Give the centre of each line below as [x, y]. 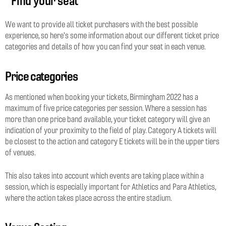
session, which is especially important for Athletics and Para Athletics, [110, 187]
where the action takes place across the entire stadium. [89, 198]
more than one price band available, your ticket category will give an [107, 119]
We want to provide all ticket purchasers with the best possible [101, 24]
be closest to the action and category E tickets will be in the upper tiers [112, 141]
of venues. [20, 152]
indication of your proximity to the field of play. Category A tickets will [111, 130]
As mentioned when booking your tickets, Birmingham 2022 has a [102, 97]
